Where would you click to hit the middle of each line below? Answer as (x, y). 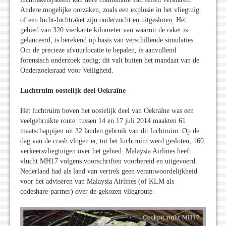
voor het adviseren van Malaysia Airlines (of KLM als (97, 182)
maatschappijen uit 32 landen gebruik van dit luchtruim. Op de (110, 131)
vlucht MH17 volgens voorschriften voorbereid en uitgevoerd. (109, 161)
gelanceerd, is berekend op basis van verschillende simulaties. (108, 40)
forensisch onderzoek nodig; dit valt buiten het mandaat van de (110, 61)
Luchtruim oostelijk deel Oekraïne (73, 91)
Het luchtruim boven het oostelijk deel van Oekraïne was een (107, 111)
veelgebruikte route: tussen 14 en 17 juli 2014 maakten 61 (103, 121)
